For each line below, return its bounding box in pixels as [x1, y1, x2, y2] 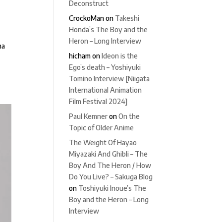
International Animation [69, 86, 142, 94]
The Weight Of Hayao [69, 138, 137, 147]
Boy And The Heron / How [69, 161, 152, 169]
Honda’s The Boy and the [69, 25, 148, 34]
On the [118, 112, 140, 120]
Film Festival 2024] [69, 97, 128, 106]
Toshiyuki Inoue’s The [78, 184, 147, 192]
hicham [69, 52, 91, 60]
